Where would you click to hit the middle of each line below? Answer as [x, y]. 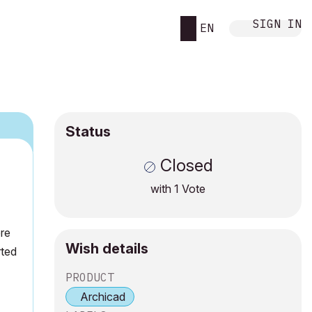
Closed [184, 165]
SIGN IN [277, 23]
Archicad [103, 297]
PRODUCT [90, 277]
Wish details [107, 249]
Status [88, 132]
